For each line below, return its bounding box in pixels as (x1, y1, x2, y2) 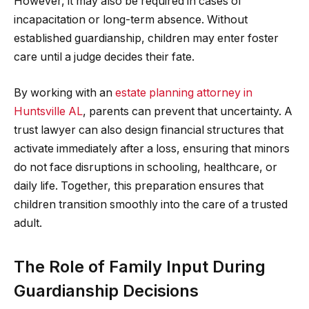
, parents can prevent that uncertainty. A (83, 104, 292, 118)
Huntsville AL (14, 104, 83, 118)
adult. (14, 216, 42, 230)
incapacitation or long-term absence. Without (14, 13, 248, 27)
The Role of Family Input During (14, 257, 266, 277)
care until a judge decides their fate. (14, 50, 195, 64)
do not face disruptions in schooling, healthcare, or (14, 160, 277, 174)
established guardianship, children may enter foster (14, 32, 279, 46)
